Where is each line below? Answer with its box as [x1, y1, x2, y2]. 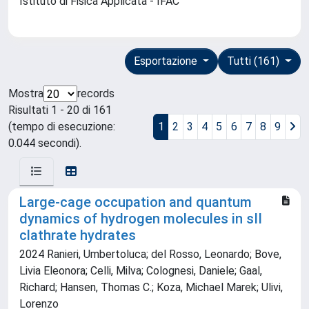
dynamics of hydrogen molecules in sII [19, 210, 262, 228]
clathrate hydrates [19, 227, 136, 244]
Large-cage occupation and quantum [19, 194, 252, 211]
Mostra [8, 87, 43, 101]
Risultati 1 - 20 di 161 [8, 103, 112, 117]
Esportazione [133, 54, 200, 68]
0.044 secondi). [8, 137, 81, 150]
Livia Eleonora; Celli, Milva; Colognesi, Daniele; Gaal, [19, 264, 262, 278]
